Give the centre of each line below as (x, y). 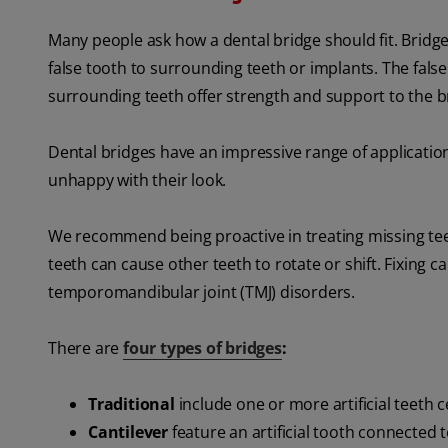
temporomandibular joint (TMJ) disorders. (201, 292)
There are (85, 348)
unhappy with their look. (137, 180)
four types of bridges (202, 348)
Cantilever (128, 432)
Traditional (133, 404)
